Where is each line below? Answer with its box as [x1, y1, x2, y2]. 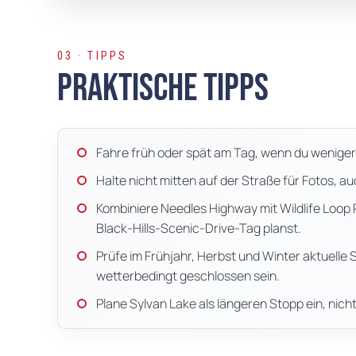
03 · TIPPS [57, 49, 127, 63]
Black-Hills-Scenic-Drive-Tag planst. [96, 219, 301, 238]
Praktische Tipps [57, 66, 269, 112]
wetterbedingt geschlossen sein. [96, 267, 280, 285]
